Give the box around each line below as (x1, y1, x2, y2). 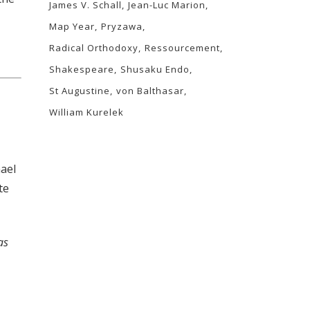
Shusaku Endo (120, 63, 190, 75)
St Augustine (49, 84, 110, 97)
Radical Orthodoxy (49, 42, 138, 54)
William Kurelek (49, 106, 124, 118)
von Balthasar (116, 84, 184, 97)
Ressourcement (145, 42, 220, 54)
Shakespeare (49, 63, 114, 75)
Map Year (49, 20, 95, 33)
